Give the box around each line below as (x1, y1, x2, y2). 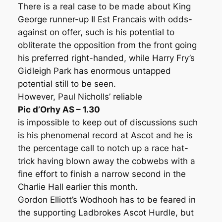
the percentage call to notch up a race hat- (17, 143, 188, 153)
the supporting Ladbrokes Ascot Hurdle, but (17, 207, 194, 218)
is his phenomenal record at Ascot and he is (17, 130, 193, 140)
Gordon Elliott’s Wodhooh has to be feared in (17, 194, 196, 205)
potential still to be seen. (17, 78, 116, 89)
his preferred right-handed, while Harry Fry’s (17, 53, 195, 63)
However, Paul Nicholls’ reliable (17, 91, 142, 102)
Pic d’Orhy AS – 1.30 (17, 104, 100, 114)
